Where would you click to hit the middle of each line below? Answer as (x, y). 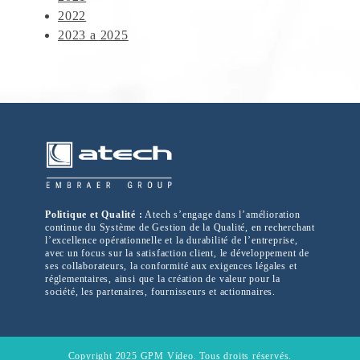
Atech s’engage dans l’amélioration (221, 215)
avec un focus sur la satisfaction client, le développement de (177, 254)
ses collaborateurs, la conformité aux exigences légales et (171, 266)
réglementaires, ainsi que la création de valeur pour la (163, 279)
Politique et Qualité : (94, 215)
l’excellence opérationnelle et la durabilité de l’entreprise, (172, 241)
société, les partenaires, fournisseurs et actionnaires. (161, 292)
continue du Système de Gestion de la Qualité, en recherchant (180, 228)
